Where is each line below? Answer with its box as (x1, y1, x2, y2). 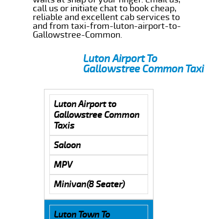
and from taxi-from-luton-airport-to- (33, 20, 181, 31)
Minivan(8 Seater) (53, 178, 125, 190)
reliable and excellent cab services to (33, 11, 180, 22)
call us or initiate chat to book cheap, (33, 2, 177, 14)
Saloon (53, 139, 81, 151)
